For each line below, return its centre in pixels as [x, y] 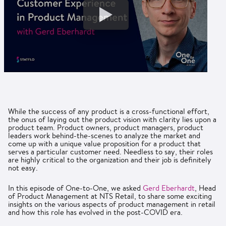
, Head [205, 188]
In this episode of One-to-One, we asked [75, 188]
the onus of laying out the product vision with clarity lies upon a [112, 119]
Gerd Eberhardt [169, 188]
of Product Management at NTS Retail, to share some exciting [110, 196]
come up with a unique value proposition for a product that [104, 143]
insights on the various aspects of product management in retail [112, 204]
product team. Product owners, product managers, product [106, 127]
